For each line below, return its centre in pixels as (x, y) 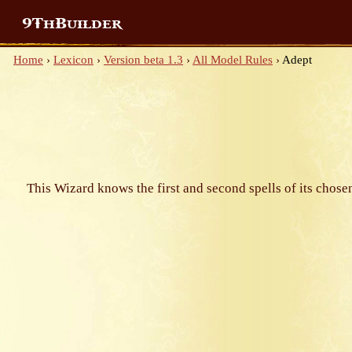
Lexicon (73, 60)
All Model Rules (233, 60)
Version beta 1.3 (143, 60)
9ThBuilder (72, 24)
